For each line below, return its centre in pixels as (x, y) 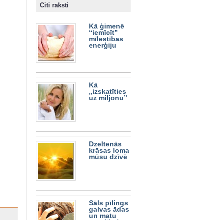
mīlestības (106, 39)
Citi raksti (54, 5)
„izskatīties (107, 92)
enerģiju (102, 46)
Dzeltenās (105, 144)
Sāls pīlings (108, 203)
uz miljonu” (108, 98)
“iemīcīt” (103, 33)
